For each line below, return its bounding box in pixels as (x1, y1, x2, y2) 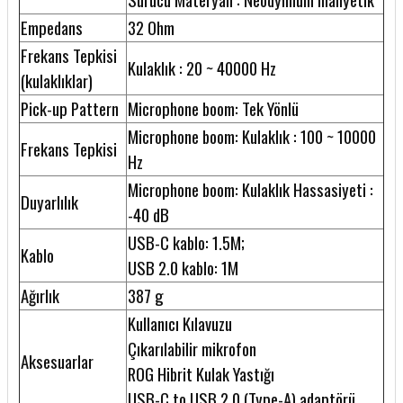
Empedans (21, 15, 83, 40)
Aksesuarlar (21, 349, 94, 374)
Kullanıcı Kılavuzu (128, 311, 232, 336)
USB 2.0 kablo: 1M (128, 255, 238, 281)
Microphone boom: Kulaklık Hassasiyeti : (128, 177, 373, 202)
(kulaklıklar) (21, 68, 93, 94)
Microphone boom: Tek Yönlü (128, 96, 299, 121)
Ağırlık (21, 283, 59, 309)
